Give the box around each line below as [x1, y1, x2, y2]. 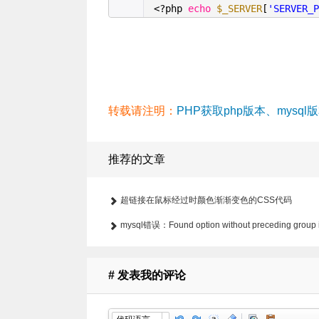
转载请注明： [108, 104, 177, 117]
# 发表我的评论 [108, 268, 186, 281]
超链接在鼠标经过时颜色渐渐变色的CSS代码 [120, 194, 292, 205]
